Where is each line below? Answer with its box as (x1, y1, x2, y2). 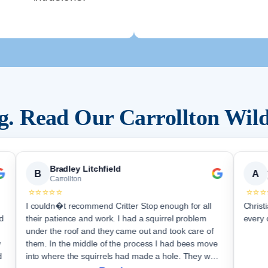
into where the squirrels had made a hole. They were (26, 251, 223, 261)
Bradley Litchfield (50, 164, 121, 174)
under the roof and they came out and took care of (26, 226, 214, 236)
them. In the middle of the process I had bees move (26, 239, 218, 249)
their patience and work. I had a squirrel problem (26, 214, 207, 224)
